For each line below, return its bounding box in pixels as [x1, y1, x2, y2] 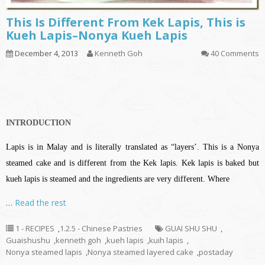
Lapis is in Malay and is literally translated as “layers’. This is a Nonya [6, 142, 259, 151]
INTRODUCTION [6, 118, 71, 127]
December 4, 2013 [13, 47, 78, 59]
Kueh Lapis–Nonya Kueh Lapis [6, 27, 188, 43]
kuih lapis [149, 234, 183, 245]
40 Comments [211, 47, 259, 59]
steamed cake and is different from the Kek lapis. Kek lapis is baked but [6, 158, 259, 167]
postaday [199, 246, 233, 257]
